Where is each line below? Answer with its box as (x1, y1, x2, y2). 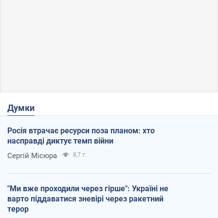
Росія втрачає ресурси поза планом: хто (7, 126, 155, 135)
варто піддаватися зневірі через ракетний (7, 194, 163, 203)
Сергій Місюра (7, 151, 57, 160)
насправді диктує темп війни (7, 136, 113, 145)
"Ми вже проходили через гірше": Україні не (7, 183, 168, 193)
